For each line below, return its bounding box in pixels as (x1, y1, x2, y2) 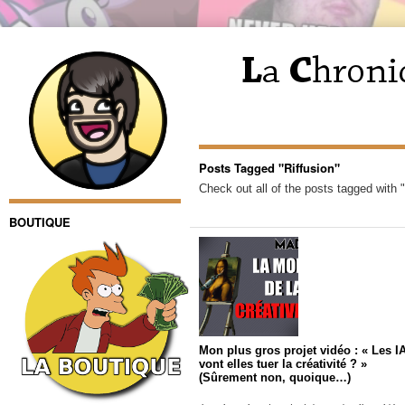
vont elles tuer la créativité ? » (199, 357, 367, 371)
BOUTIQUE (9, 213, 71, 231)
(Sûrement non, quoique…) (199, 371, 351, 384)
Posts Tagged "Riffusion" (199, 159, 340, 176)
